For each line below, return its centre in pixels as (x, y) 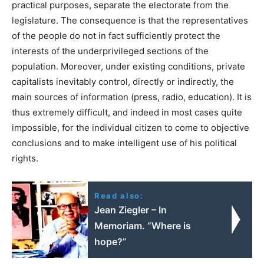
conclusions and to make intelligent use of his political (124, 143)
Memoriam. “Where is (143, 225)
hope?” (111, 241)
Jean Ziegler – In (131, 209)
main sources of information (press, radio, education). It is (132, 97)
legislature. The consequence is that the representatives (130, 20)
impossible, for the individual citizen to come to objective (131, 127)
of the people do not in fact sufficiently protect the (116, 35)
